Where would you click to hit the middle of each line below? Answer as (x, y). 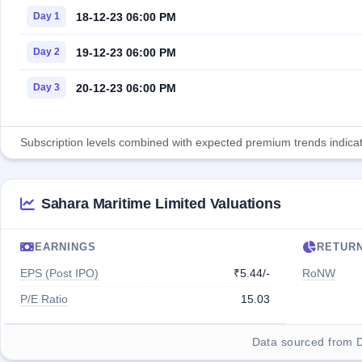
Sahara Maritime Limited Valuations (161, 204)
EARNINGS (66, 247)
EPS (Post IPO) (59, 274)
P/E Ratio (44, 299)
